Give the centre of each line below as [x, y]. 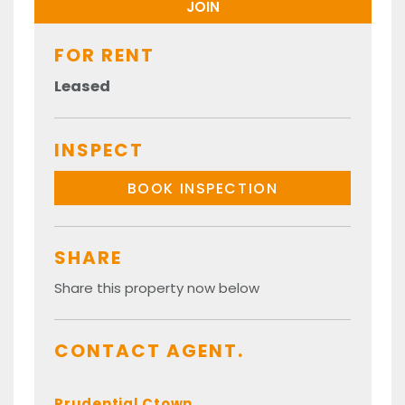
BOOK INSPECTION [202, 188]
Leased [82, 86]
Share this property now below [157, 288]
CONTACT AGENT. [149, 351]
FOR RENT [104, 55]
